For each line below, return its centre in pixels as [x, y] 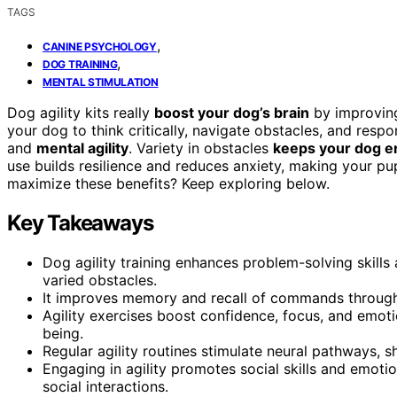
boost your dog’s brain [232, 112]
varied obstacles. [100, 280]
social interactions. [105, 386]
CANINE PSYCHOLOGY [100, 46]
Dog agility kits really [81, 112]
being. [63, 333]
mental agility [82, 148]
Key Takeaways [80, 222]
